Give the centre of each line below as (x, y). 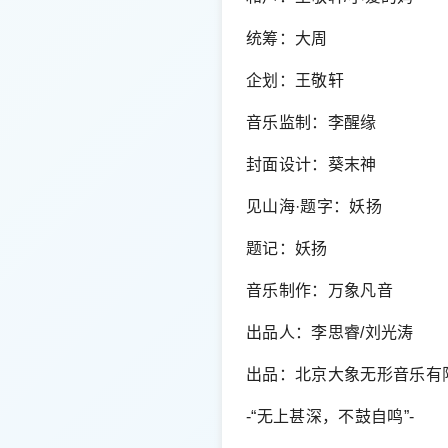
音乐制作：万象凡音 (319, 290)
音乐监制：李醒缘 (311, 122)
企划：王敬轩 (295, 80)
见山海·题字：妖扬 (314, 206)
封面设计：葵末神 (311, 164)
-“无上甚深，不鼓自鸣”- (330, 416)
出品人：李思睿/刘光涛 (330, 332)
